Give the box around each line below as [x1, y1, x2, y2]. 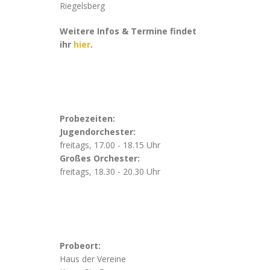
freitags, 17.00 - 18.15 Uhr [59, 139, 160, 151]
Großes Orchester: [59, 152, 140, 164]
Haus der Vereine [59, 253, 126, 265]
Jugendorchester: [59, 126, 136, 137]
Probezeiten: [59, 113, 115, 124]
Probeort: [59, 240, 101, 251]
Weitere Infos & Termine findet [59, 25, 196, 37]
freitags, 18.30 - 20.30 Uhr [59, 166, 160, 177]
